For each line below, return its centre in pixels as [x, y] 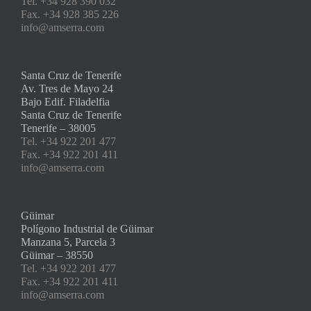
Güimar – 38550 [57, 255]
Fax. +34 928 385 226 [70, 14]
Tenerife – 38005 [58, 128]
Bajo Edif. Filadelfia [65, 101]
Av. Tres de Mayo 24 [67, 88]
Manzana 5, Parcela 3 [68, 242]
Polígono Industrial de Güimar [87, 228]
